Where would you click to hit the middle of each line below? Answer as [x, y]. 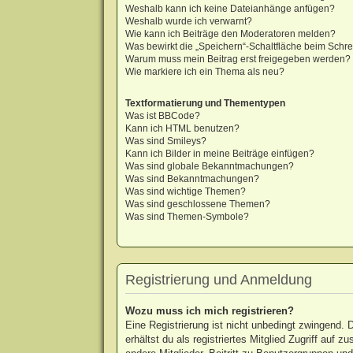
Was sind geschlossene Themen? [197, 204]
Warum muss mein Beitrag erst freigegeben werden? [238, 59]
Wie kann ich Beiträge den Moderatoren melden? [230, 34]
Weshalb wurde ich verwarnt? [188, 22]
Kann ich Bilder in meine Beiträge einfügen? [219, 154]
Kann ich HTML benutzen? [182, 129]
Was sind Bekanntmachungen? [192, 179]
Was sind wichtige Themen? [185, 192]
